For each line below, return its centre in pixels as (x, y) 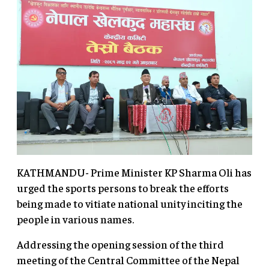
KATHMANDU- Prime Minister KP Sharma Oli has (134, 172)
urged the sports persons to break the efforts (123, 187)
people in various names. (80, 219)
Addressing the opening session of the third (120, 244)
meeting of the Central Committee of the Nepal (128, 259)
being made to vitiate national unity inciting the (130, 203)
